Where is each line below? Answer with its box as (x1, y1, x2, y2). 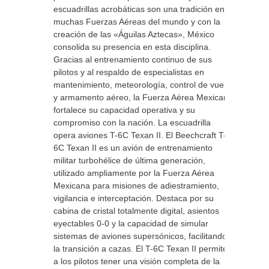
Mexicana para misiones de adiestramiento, (53, 181, 219, 190)
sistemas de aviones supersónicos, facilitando (53, 231, 227, 241)
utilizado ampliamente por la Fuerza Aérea (53, 168, 214, 178)
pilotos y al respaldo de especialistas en (53, 67, 204, 77)
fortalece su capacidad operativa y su (53, 105, 195, 115)
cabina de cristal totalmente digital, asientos (53, 206, 219, 216)
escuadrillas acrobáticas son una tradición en (53, 4, 225, 14)
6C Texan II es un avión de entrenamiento (53, 143, 213, 153)
